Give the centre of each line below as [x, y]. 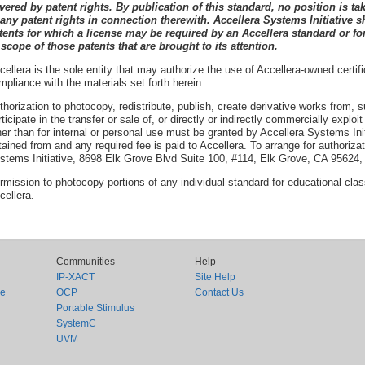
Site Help [215, 277]
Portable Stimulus [95, 308]
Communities [85, 262]
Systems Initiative [310, 20]
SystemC [76, 323]
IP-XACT [75, 277]
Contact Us [219, 292]
